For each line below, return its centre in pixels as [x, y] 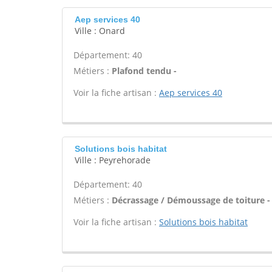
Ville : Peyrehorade [113, 160]
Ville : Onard [100, 31]
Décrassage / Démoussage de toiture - [191, 200]
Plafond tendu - [144, 71]
